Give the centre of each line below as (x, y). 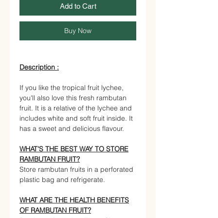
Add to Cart (78, 6)
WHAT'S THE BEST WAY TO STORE (74, 149)
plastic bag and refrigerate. (62, 179)
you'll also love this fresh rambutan (73, 98)
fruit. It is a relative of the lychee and (76, 108)
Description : (39, 67)
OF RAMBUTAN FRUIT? (55, 210)
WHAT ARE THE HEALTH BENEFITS (74, 200)
